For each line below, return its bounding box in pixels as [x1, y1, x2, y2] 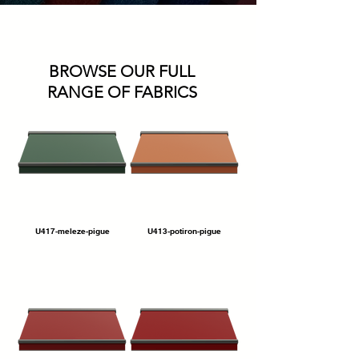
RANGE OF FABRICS [46, 83, 197, 102]
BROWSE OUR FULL [49, 62, 195, 81]
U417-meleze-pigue [34, 226, 110, 236]
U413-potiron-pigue [147, 226, 221, 236]
